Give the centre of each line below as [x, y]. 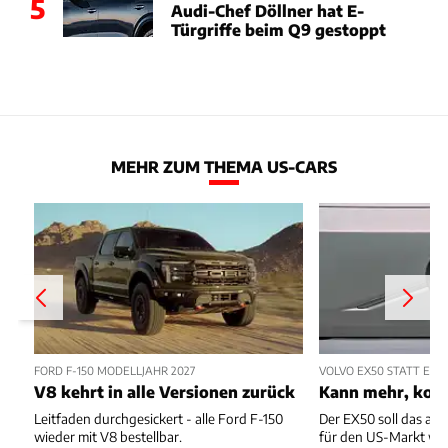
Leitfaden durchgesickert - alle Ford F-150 [158, 419]
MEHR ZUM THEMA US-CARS [224, 166]
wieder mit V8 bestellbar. [108, 437]
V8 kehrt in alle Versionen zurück [164, 392]
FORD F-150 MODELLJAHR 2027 [114, 369]
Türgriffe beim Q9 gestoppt [278, 29]
